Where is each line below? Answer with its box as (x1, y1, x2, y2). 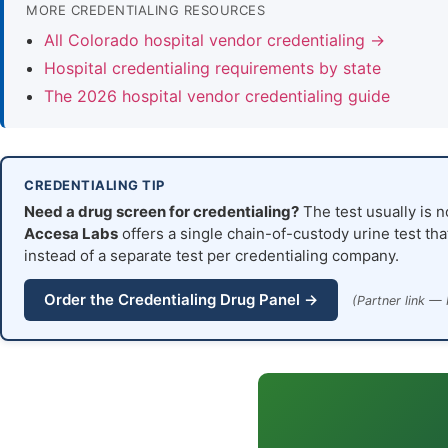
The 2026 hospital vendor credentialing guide (44, 86, 390, 107)
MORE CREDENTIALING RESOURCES (26, 2, 265, 19)
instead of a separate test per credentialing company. (24, 246, 399, 266)
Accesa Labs (24, 224, 118, 244)
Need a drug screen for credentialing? (24, 202, 299, 222)
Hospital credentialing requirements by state (44, 58, 381, 79)
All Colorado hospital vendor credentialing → (44, 30, 385, 51)
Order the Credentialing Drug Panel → (44, 290, 318, 310)
